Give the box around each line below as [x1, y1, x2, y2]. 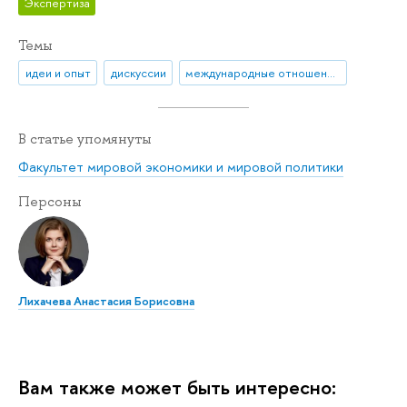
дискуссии [110, 65, 166, 82]
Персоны [18, 192, 82, 211]
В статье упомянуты [18, 130, 152, 149]
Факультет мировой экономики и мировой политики [18, 156, 343, 176]
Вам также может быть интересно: [18, 373, 336, 402]
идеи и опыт [25, 65, 91, 82]
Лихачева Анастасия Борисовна [18, 293, 194, 310]
